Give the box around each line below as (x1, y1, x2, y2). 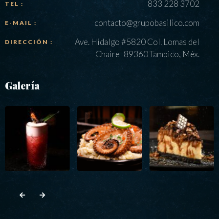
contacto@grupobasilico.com (94, 17, 199, 28)
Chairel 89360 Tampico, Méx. (95, 48, 199, 59)
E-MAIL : (5, 19, 37, 26)
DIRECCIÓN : (5, 38, 53, 45)
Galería (5, 78, 40, 92)
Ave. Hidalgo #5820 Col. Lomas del (75, 36, 199, 47)
